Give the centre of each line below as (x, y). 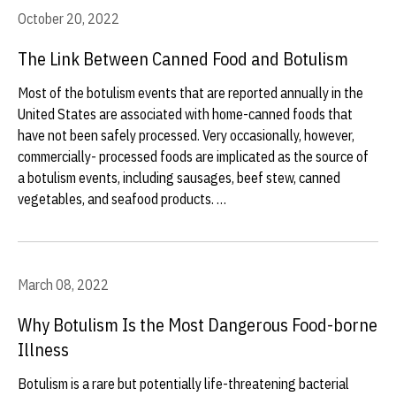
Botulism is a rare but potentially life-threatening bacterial (183, 384)
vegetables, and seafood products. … (122, 199)
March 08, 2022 (63, 285)
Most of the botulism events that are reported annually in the (190, 93)
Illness (43, 350)
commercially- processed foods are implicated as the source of (193, 156)
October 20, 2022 (69, 19)
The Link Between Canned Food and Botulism (183, 59)
